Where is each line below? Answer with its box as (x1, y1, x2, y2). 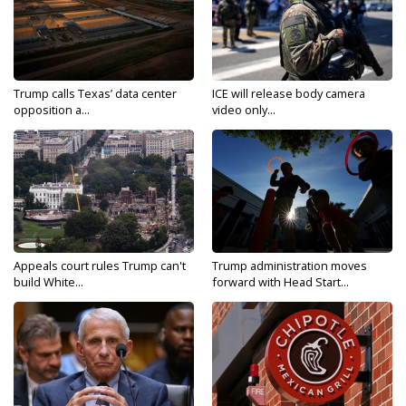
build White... (14, 274, 83, 290)
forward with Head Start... (212, 274, 349, 290)
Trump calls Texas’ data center (14, 85, 177, 101)
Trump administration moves (212, 257, 367, 274)
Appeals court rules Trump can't (14, 257, 186, 274)
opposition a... (14, 101, 90, 118)
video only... (212, 101, 275, 118)
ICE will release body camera (212, 85, 365, 101)
